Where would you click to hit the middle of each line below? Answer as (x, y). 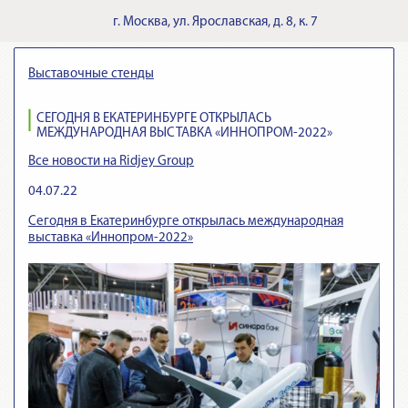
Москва (145, 22)
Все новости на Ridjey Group (111, 162)
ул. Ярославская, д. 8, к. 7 (245, 22)
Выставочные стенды (91, 74)
